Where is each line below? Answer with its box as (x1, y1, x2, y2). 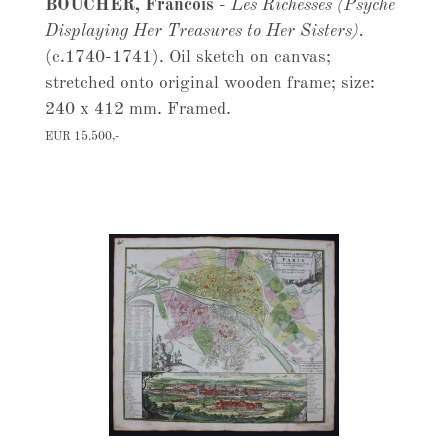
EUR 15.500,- (44, 131, 119, 143)
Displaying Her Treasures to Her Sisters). (44, 23, 364, 40)
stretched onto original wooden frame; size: (44, 75, 375, 92)
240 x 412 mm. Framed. (44, 101, 231, 118)
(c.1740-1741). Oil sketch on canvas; (44, 49, 331, 66)
